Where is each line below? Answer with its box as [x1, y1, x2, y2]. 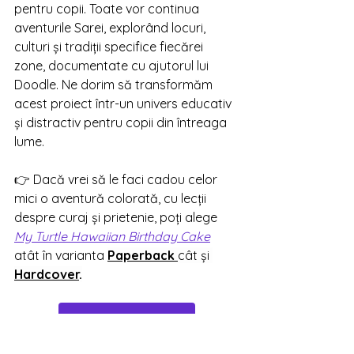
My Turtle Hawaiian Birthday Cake [14, 228, 210, 244]
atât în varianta [14, 247, 107, 263]
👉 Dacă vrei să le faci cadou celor [14, 171, 220, 187]
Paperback [107, 247, 178, 263]
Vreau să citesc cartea [67, 313, 186, 327]
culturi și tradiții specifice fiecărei [14, 39, 206, 55]
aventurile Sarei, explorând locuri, [14, 20, 209, 36]
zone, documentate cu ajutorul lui [14, 58, 212, 73]
